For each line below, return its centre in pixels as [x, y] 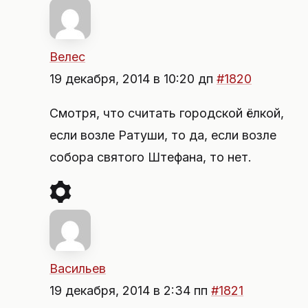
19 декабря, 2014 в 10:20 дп [133, 79]
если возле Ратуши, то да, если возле [163, 135]
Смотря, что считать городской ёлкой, [167, 113]
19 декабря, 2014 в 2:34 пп [130, 290]
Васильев [78, 268]
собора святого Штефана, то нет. [151, 157]
